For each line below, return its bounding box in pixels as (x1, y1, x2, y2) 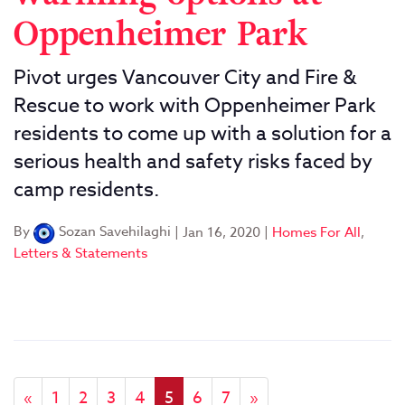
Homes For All (272, 221, 361, 242)
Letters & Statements (14, 242, 147, 263)
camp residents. (14, 174, 159, 204)
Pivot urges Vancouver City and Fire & (14, 62, 356, 92)
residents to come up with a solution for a (14, 118, 391, 148)
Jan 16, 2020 (183, 221, 260, 242)
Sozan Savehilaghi (55, 221, 171, 242)
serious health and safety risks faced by (14, 146, 372, 176)
